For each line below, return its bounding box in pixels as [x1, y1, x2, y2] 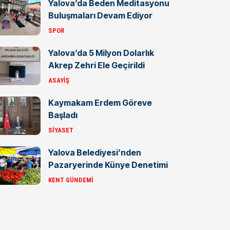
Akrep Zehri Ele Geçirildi [48, 60, 145, 70]
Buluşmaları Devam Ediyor [48, 10, 152, 21]
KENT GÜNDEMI [48, 176, 93, 184]
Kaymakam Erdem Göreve [48, 97, 152, 108]
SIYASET [48, 126, 73, 134]
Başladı [48, 109, 78, 120]
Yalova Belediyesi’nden [48, 147, 141, 158]
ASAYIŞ [48, 76, 69, 84]
